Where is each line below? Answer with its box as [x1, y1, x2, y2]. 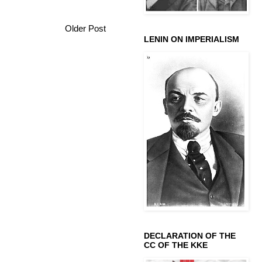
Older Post [65, 23, 106, 34]
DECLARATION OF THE [144, 230, 236, 240]
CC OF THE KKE [144, 240, 208, 250]
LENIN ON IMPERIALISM [144, 34, 239, 44]
